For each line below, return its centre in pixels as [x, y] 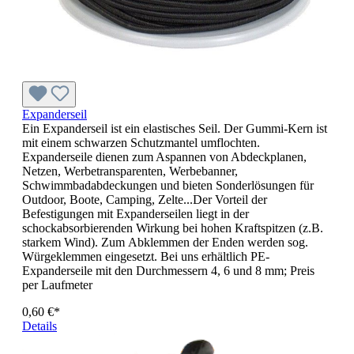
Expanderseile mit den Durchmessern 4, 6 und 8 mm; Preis [168, 270]
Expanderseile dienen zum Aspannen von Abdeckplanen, [164, 156]
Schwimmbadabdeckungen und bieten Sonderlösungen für [168, 185]
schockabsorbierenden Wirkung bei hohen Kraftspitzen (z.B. [173, 228]
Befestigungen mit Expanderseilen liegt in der [136, 213]
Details [40, 326]
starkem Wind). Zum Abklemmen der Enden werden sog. [165, 242]
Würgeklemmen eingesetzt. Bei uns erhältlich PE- [146, 256]
